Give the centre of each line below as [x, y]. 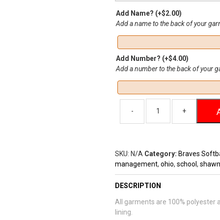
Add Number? [139, 58]
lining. [124, 212]
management [136, 164]
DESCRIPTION [138, 186]
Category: [161, 154]
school [187, 164]
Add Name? [136, 13]
